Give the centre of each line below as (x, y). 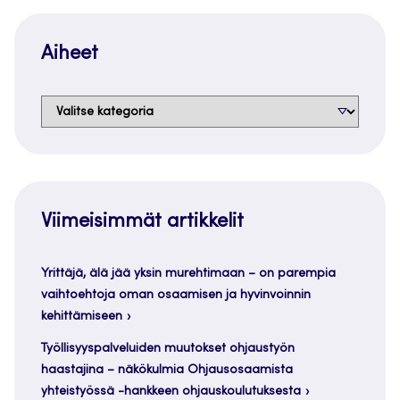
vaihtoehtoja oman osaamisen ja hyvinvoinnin (176, 295)
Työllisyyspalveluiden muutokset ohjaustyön (168, 349)
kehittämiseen (82, 317)
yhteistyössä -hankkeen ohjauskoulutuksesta (171, 392)
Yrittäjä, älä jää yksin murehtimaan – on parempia (188, 274)
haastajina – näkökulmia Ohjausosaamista (167, 370)
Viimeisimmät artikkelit (142, 222)
